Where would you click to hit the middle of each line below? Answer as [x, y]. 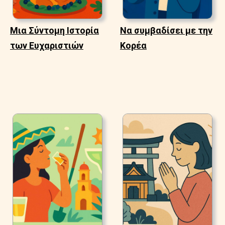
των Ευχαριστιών [47, 45]
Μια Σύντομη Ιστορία [54, 30]
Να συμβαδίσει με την [166, 30]
